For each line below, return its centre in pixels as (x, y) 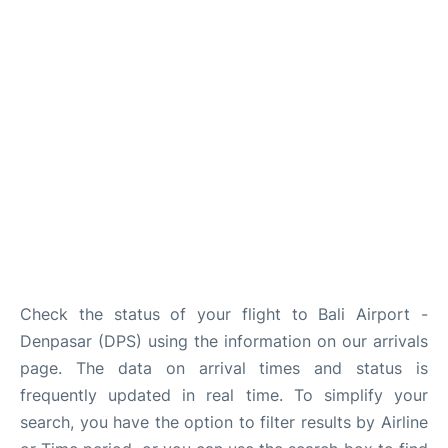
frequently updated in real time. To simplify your (224, 395)
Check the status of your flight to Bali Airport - (224, 314)
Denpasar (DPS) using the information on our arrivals (224, 341)
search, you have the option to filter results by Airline (224, 422)
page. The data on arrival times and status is (224, 368)
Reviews (43, 55)
